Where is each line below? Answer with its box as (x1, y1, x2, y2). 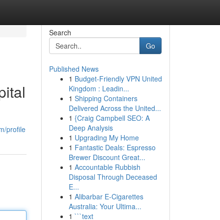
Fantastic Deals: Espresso (74, 142, 156, 152)
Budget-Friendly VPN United (74, 74, 162, 83)
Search (49, 27, 71, 37)
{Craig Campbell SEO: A (74, 113, 150, 123)
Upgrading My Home (74, 133, 139, 142)
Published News (49, 64, 99, 74)
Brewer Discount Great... (68, 152, 145, 162)
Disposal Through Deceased (68, 172, 157, 182)
